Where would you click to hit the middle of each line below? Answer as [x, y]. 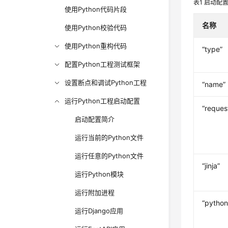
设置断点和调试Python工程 [106, 82]
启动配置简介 [95, 119]
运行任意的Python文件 [109, 156]
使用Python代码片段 [96, 9]
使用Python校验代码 [96, 27]
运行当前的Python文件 [109, 137]
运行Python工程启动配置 [103, 101]
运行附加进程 [95, 192]
